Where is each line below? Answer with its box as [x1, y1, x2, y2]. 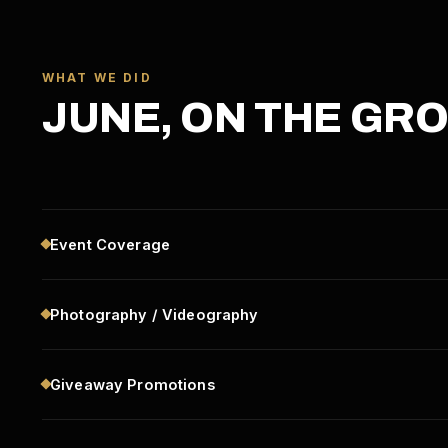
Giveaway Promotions [50, 375, 215, 393]
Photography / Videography [50, 305, 259, 323]
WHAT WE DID [42, 69, 152, 85]
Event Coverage [50, 235, 171, 253]
